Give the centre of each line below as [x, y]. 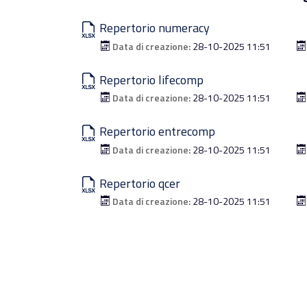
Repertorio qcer [138, 183]
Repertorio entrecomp [156, 131]
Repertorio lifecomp [150, 79]
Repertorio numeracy [153, 28]
